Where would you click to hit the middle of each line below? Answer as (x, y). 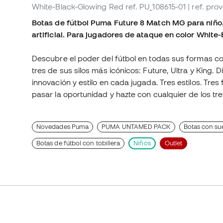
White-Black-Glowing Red (78, 7)
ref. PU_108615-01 (156, 7)
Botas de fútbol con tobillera (78, 143)
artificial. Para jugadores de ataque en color (114, 35)
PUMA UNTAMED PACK (136, 127)
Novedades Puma (63, 127)
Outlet (173, 143)
